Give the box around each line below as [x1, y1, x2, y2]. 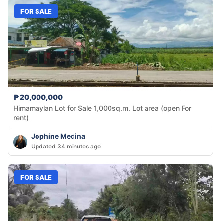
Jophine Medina [31, 132, 85, 141]
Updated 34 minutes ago [31, 143, 101, 150]
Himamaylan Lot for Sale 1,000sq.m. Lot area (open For [13, 104, 191, 112]
